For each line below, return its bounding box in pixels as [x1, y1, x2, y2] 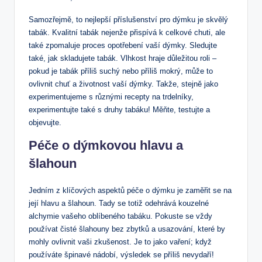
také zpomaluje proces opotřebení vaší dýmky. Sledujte [29, 40, 217, 50]
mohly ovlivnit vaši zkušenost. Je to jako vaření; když [29, 237, 212, 246]
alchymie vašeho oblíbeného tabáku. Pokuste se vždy [29, 211, 212, 220]
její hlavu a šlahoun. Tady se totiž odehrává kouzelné [29, 198, 209, 208]
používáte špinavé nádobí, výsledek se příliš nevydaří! [29, 250, 214, 259]
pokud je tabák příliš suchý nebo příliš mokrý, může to [29, 66, 213, 75]
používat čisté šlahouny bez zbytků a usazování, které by [29, 224, 225, 233]
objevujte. [29, 118, 61, 127]
